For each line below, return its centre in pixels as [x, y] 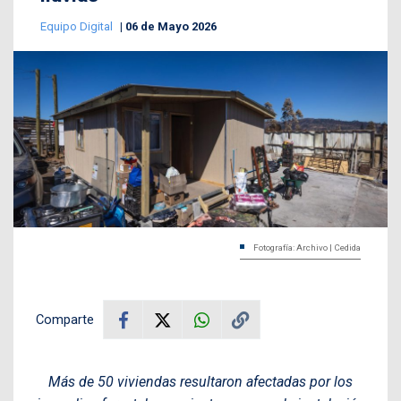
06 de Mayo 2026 [171, 27]
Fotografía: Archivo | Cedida [307, 248]
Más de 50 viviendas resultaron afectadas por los [200, 382]
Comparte [65, 320]
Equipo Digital [78, 27]
